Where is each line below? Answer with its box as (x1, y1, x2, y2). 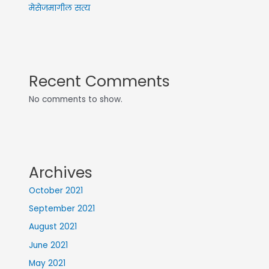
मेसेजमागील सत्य (29, 2, 91, 14)
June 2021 (29, 239, 68, 251)
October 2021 (29, 184, 83, 196)
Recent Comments (29, 70, 171, 92)
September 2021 (29, 203, 95, 215)
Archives (29, 162, 93, 183)
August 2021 (29, 221, 77, 233)
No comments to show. (29, 93, 123, 105)
